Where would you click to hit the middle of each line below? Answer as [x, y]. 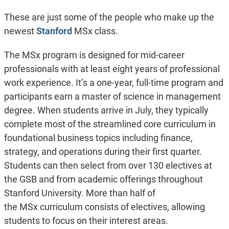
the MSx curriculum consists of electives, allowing [104, 207]
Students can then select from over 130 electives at [108, 166]
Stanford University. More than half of [79, 193]
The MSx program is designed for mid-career [94, 55]
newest [20, 31]
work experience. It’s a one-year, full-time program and [113, 83]
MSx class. [95, 31]
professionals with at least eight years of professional [112, 69]
